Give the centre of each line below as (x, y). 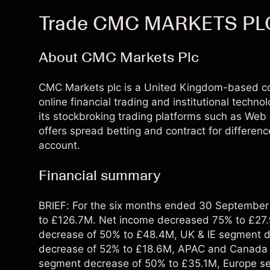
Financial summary (100, 175)
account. (59, 145)
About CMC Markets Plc (119, 57)
